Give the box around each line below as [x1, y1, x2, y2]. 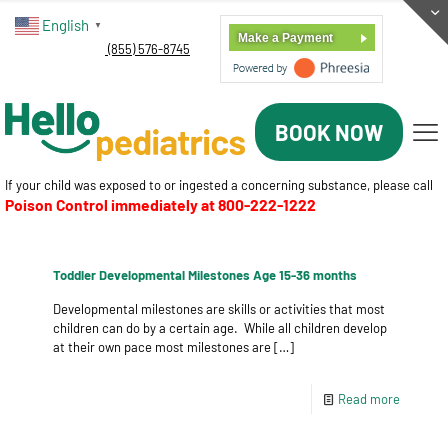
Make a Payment [238, 31, 333, 45]
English [42, 16, 89, 35]
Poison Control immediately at [5, 195, 218, 214]
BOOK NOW [275, 119, 383, 145]
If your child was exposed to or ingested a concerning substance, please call [5, 177, 433, 193]
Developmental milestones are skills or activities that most [53, 301, 385, 317]
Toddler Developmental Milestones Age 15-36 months [53, 267, 357, 283]
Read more [338, 391, 400, 407]
